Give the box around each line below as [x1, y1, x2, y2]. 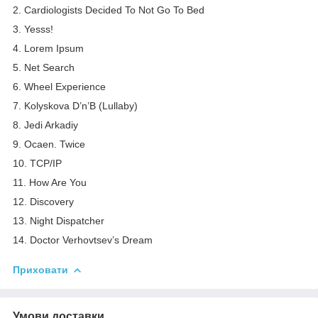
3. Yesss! [13, 23, 53, 35]
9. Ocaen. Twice [13, 138, 85, 150]
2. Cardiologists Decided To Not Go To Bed [13, 4, 204, 16]
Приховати [13, 263, 68, 275]
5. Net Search [13, 61, 75, 73]
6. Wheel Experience [13, 80, 106, 92]
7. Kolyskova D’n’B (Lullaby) [13, 99, 138, 111]
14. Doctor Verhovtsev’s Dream [13, 234, 153, 246]
